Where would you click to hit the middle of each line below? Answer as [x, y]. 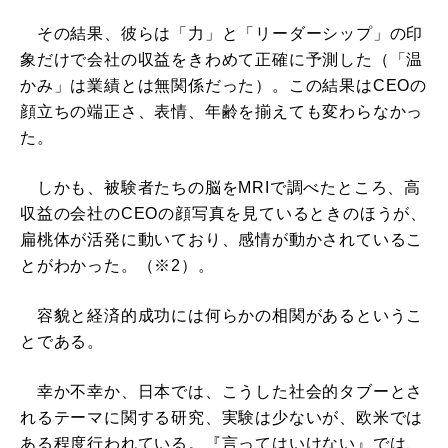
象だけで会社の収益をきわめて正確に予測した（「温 [222, 59]
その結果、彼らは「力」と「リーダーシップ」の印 [222, 33]
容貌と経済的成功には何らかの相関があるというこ [222, 315]
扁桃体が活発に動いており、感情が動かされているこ [222, 239]
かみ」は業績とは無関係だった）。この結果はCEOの [223, 85]
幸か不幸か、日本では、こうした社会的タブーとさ [222, 391]
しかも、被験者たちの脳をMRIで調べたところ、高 [220, 187]
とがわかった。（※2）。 [117, 265]
